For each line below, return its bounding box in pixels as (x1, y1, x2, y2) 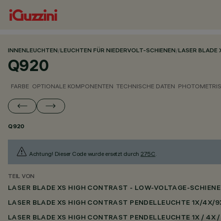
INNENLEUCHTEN (8, 48, 58, 54)
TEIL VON (8, 174, 35, 180)
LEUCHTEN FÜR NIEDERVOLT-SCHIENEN (60, 48, 176, 54)
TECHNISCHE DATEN (116, 82, 175, 90)
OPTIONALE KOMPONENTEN (32, 82, 113, 90)
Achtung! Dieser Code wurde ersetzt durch (28, 150, 141, 157)
